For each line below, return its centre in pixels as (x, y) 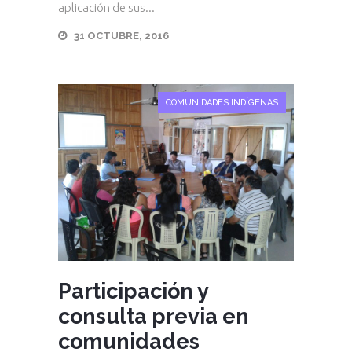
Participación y (133, 291)
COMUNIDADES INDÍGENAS (222, 102)
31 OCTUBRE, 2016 (121, 35)
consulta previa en (154, 316)
